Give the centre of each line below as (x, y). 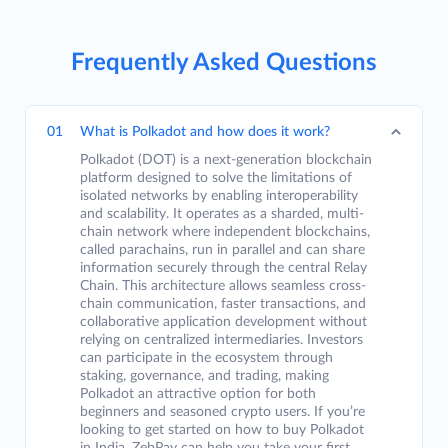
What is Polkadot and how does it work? (205, 132)
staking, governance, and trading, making (204, 376)
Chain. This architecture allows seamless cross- (223, 286)
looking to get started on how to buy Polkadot (222, 430)
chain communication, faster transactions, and (223, 304)
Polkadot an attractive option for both (198, 394)
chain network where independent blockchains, (225, 232)
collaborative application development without (223, 322)
